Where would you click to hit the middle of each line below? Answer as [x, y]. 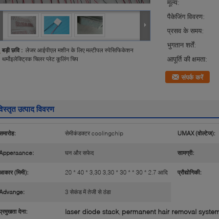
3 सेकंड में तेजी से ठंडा [88, 192]
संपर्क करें [192, 77]
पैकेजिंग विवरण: [186, 16]
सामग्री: [186, 153]
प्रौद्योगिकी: [189, 172]
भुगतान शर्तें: [182, 45]
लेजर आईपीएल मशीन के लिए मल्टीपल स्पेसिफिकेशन [79, 50]
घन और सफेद [79, 153]
